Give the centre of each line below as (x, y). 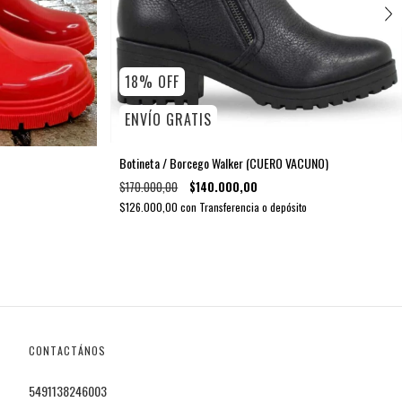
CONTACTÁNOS (67, 351)
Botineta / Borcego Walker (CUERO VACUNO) (224, 162)
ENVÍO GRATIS (169, 119)
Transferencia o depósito (253, 206)
